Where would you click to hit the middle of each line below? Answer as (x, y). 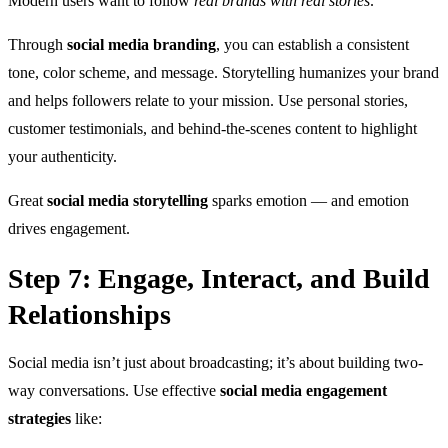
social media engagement (303, 390)
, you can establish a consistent (312, 44)
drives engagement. (69, 228)
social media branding (141, 44)
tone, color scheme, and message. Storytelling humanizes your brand (223, 72)
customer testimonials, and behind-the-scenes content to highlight (212, 128)
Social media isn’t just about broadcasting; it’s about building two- (215, 362)
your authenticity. (62, 156)
